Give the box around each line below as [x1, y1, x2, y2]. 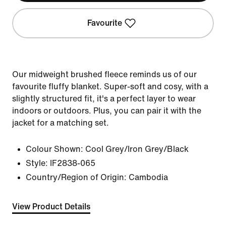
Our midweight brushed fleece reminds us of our [12, 70, 197, 79]
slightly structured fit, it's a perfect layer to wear [12, 94, 196, 103]
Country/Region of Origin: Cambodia [26, 173, 168, 182]
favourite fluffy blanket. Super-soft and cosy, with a [12, 82, 208, 91]
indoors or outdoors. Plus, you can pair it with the [12, 106, 201, 115]
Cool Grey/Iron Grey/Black [85, 145, 189, 153]
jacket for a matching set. [12, 119, 109, 127]
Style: [26, 159, 48, 167]
